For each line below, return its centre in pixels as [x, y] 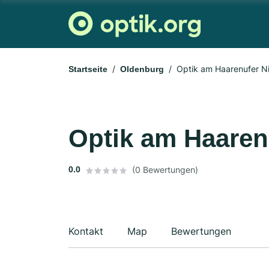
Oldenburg [142, 69]
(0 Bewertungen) [165, 170]
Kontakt [86, 231]
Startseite [88, 69]
